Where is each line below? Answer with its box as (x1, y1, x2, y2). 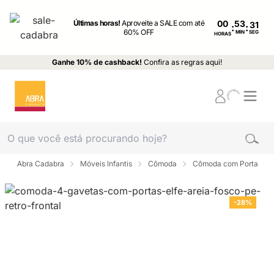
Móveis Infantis (80, 159, 132, 168)
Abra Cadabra (17, 159, 64, 168)
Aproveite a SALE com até (122, 18, 205, 28)
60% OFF (124, 28, 154, 37)
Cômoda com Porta (193, 159, 258, 168)
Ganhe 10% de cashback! (52, 57, 142, 67)
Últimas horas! (73, 18, 122, 28)
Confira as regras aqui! (144, 57, 222, 67)
